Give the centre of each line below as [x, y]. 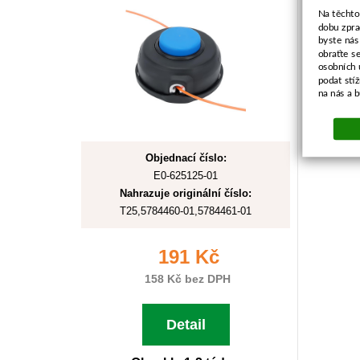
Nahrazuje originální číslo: [186, 193]
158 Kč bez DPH [186, 279]
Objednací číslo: [186, 158]
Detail [186, 325]
